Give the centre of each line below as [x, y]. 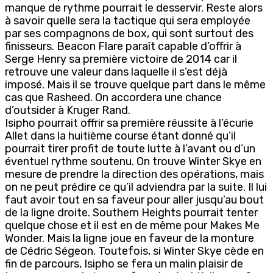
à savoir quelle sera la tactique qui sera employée [128, 20]
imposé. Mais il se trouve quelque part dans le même [135, 84]
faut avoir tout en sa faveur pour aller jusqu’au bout [134, 200]
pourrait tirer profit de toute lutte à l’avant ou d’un [130, 148]
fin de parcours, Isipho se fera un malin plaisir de [124, 264]
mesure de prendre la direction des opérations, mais [134, 174]
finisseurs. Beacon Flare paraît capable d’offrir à [123, 46]
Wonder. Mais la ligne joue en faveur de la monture [129, 238]
